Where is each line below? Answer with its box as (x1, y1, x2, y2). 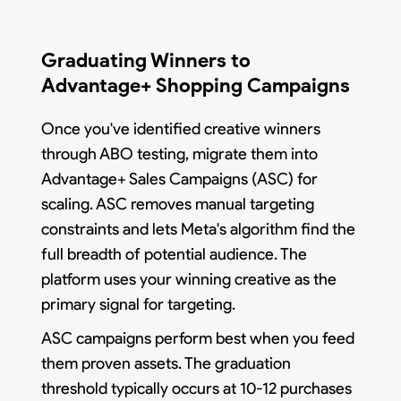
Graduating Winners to (41, 47, 252, 73)
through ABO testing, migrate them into (41, 143, 319, 164)
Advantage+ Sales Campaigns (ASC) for (41, 168, 319, 189)
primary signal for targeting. (41, 294, 236, 314)
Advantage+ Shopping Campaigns (41, 73, 351, 98)
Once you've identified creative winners (41, 118, 321, 139)
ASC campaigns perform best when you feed (41, 328, 355, 348)
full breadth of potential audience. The (41, 243, 308, 264)
